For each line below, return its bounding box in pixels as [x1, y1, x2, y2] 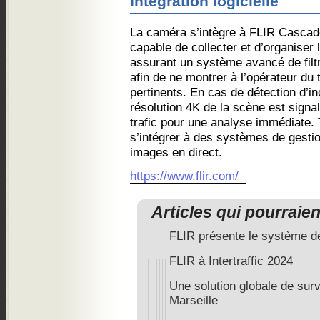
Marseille [169, 294, 218, 307]
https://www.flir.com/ [130, 169, 239, 183]
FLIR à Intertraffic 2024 [169, 254, 293, 268]
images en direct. [130, 145, 222, 159]
